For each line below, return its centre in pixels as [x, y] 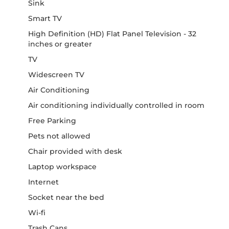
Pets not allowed [59, 136]
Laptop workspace [62, 166]
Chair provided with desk [75, 151]
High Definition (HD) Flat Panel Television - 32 [112, 33]
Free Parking [52, 120]
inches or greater [60, 44]
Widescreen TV [56, 74]
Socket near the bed [66, 197]
